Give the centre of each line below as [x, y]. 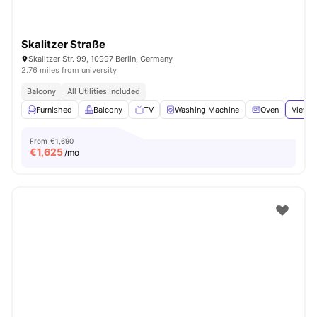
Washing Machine [207, 110]
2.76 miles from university [69, 70]
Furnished [54, 110]
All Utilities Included [104, 91]
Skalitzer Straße [63, 44]
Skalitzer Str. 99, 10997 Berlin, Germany [100, 59]
